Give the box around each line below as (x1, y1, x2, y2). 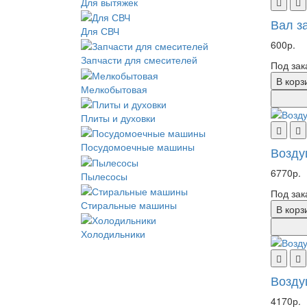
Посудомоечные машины (81, 140, 195, 154)
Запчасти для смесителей (81, 53, 197, 67)
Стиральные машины (81, 197, 177, 212)
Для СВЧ (81, 23, 119, 38)
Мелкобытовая (81, 82, 147, 96)
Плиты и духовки (81, 110, 156, 125)
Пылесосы (81, 169, 127, 183)
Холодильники (81, 227, 145, 241)
